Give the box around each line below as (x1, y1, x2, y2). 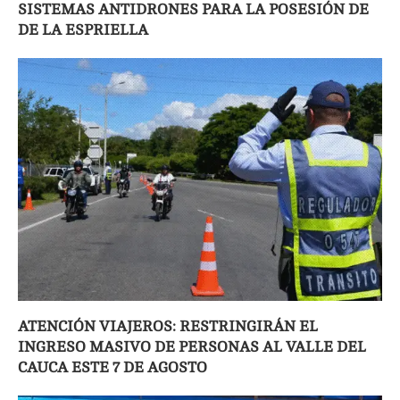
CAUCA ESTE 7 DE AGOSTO (18, 359, 207, 377)
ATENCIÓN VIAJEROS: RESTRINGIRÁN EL (18, 318, 318, 336)
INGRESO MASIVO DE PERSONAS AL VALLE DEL (18, 338, 366, 356)
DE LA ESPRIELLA (18, 21, 148, 39)
